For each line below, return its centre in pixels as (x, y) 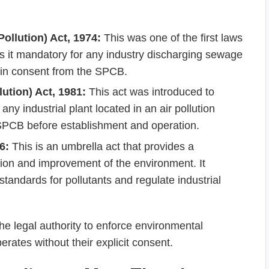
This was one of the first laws (172, 38)
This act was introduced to (150, 92)
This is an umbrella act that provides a (101, 146)
